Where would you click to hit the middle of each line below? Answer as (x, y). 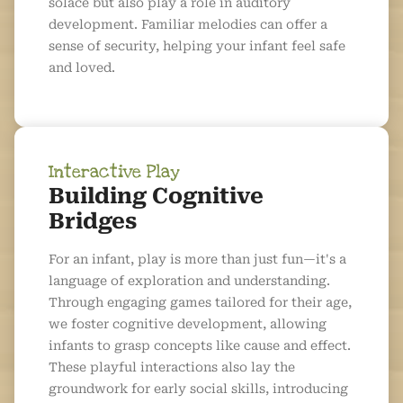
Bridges (93, 222)
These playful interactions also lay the (172, 367)
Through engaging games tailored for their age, (200, 303)
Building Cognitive (156, 197)
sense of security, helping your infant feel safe (197, 46)
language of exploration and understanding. (189, 281)
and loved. (82, 68)
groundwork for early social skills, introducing (198, 389)
